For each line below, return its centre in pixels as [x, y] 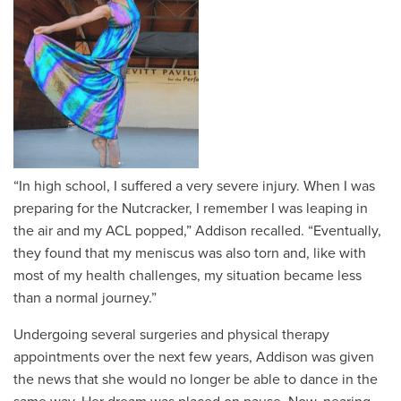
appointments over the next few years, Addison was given [194, 357]
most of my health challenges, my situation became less [188, 275]
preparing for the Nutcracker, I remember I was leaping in [191, 208]
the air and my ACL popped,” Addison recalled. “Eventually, [197, 230]
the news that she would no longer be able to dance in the [196, 379]
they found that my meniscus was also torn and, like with [190, 253]
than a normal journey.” [87, 298]
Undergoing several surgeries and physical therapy [171, 334]
